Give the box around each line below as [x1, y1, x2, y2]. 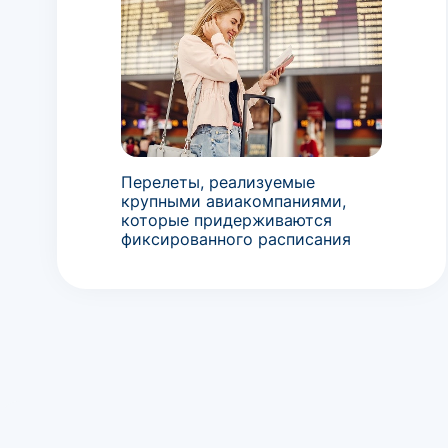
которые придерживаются [121, 209, 332, 230]
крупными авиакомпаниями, [121, 190, 346, 211]
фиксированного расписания [121, 228, 356, 249]
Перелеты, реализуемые [121, 171, 315, 192]
